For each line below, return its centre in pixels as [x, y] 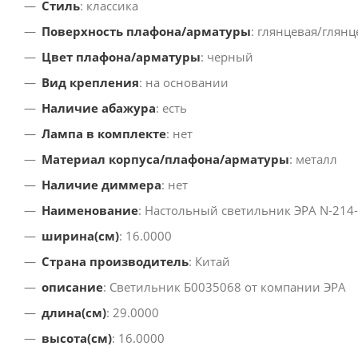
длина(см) [74, 313]
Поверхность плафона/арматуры [146, 32]
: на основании [184, 83]
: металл [313, 159]
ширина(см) [80, 236]
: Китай [209, 262]
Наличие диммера [101, 185]
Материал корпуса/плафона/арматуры [165, 159]
